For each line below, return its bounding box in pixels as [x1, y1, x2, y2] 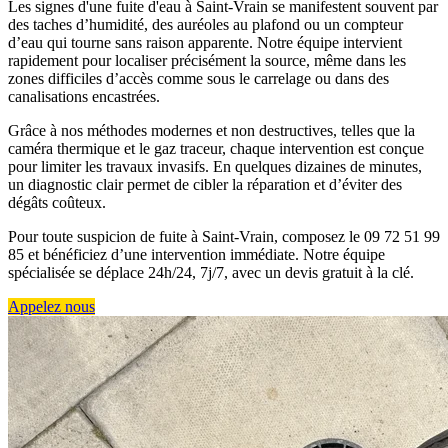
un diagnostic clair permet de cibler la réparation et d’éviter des [8, 176, 402, 194]
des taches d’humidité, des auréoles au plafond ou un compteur [8, 16, 403, 34]
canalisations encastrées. [8, 88, 160, 106]
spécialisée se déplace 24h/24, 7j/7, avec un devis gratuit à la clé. [8, 264, 414, 282]
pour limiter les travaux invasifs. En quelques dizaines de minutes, [8, 158, 422, 176]
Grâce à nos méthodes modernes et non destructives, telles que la [8, 122, 415, 140]
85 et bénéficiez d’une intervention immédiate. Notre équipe [8, 246, 385, 264]
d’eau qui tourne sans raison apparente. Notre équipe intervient [8, 34, 402, 52]
